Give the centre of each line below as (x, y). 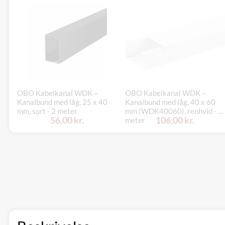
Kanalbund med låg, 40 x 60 (171, 102)
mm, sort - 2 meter (47, 111)
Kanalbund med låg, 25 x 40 (62, 102)
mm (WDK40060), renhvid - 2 (174, 111)
